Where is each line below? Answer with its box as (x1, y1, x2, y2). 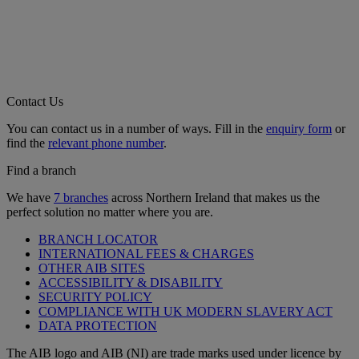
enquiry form (266, 121, 332, 135)
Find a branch (6, 163, 76, 177)
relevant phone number (48, 135, 163, 150)
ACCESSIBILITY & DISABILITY (38, 275, 223, 289)
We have (6, 190, 54, 204)
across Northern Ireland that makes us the (108, 190, 320, 204)
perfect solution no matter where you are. (6, 204, 213, 219)
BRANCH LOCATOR (38, 232, 158, 246)
